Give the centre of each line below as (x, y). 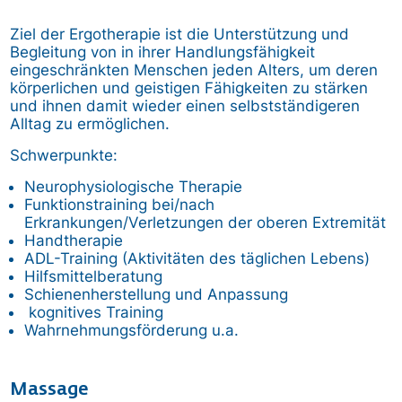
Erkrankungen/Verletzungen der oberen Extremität (205, 222)
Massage (49, 389)
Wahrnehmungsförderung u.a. (134, 330)
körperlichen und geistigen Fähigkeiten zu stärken (189, 87)
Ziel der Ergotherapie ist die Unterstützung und (180, 34)
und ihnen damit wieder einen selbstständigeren (185, 105)
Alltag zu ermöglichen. (90, 123)
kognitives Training (94, 312)
